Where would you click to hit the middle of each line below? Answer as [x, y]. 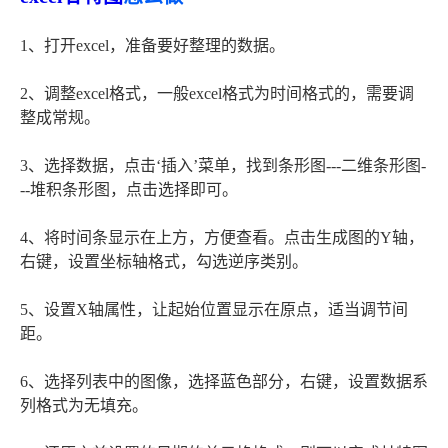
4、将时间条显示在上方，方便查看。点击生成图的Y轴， [222, 238]
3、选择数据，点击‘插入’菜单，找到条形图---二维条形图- [223, 166]
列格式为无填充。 [84, 406]
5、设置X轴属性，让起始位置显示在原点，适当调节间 [214, 310]
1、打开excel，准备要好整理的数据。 [152, 46]
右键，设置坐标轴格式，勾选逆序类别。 [164, 262]
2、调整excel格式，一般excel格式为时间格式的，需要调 [217, 94]
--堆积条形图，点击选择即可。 [129, 190]
